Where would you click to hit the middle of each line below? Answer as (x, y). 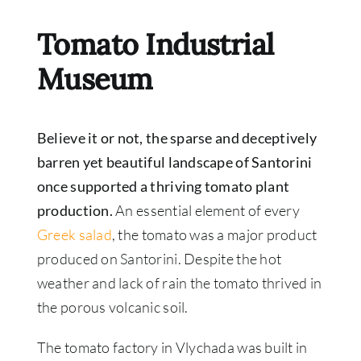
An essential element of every (206, 211)
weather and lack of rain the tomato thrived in (179, 283)
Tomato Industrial (155, 45)
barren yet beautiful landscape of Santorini (174, 162)
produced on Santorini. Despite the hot (159, 259)
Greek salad (74, 235)
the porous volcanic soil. (112, 307)
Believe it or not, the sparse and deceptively (177, 138)
